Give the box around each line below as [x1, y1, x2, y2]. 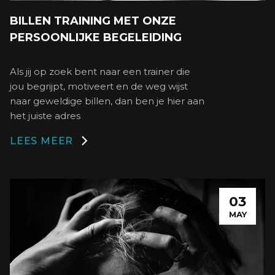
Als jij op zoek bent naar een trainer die [10, 66, 190, 78]
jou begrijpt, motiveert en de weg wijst [10, 80, 188, 93]
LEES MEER [10, 135, 74, 147]
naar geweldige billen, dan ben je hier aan [10, 95, 204, 107]
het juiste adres [10, 110, 80, 122]
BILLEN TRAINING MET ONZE [10, 14, 176, 28]
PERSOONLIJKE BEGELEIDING [10, 31, 182, 45]
